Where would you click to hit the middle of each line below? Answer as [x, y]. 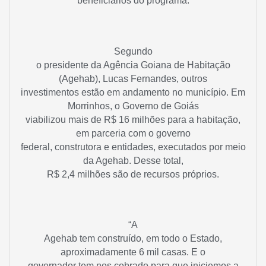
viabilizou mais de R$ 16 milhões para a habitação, [133, 119]
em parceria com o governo [133, 133]
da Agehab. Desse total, [133, 160]
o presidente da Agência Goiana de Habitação [133, 65]
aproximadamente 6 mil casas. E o [133, 252]
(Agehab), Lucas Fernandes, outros [133, 78]
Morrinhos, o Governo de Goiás [133, 106]
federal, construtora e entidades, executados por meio [133, 147]
